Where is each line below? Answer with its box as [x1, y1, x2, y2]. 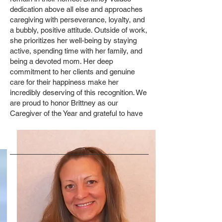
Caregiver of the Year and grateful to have [10, 109, 143, 117]
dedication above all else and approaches [10, 5, 143, 13]
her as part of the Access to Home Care [10, 119, 139, 128]
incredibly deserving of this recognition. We [10, 88, 147, 97]
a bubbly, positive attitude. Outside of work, [10, 26, 147, 34]
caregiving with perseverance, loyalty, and [10, 15, 145, 24]
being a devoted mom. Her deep [10, 57, 113, 65]
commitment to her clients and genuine [10, 67, 135, 76]
